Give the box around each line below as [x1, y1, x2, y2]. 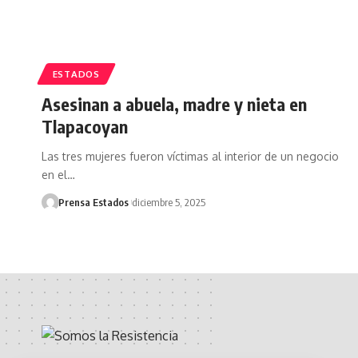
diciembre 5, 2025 [131, 195, 205, 209]
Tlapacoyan [42, 114, 128, 137]
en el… [42, 167, 75, 181]
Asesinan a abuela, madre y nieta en [42, 92, 307, 115]
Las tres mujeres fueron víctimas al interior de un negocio [42, 149, 339, 163]
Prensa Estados [58, 195, 129, 209]
